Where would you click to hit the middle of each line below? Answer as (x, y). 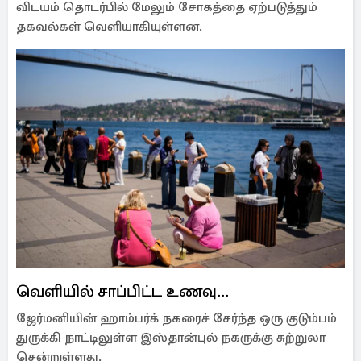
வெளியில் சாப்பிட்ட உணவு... (122, 291)
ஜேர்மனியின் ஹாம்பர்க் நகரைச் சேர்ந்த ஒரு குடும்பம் (176, 318)
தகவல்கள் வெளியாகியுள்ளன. (109, 27)
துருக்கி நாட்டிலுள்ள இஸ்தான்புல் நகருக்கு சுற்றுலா (171, 338)
